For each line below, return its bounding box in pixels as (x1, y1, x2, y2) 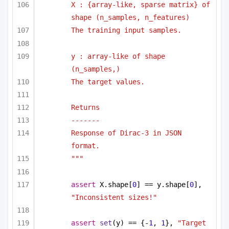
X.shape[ (96, 180, 132, 189)
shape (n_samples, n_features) (71, 13, 190, 22)
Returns (71, 103, 100, 112)
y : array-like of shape (71, 52, 165, 60)
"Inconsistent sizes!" (71, 193, 157, 201)
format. (71, 142, 100, 150)
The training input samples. (71, 26, 181, 35)
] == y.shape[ (136, 180, 190, 189)
